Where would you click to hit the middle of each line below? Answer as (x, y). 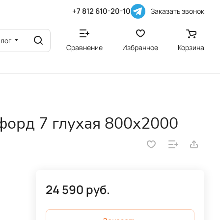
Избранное (140, 47)
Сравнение (84, 47)
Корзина (191, 47)
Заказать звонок (178, 11)
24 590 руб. (78, 189)
